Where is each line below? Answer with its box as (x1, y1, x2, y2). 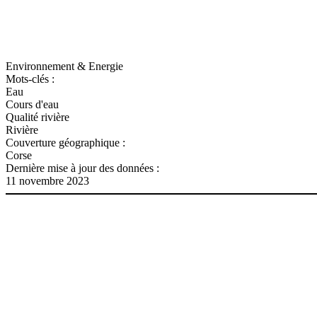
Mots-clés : (6, 72, 54, 85)
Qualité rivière (6, 110, 69, 123)
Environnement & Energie (6, 59, 123, 72)
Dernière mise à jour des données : (6, 161, 159, 174)
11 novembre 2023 (6, 174, 89, 187)
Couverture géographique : (6, 136, 125, 149)
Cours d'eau (6, 98, 59, 110)
